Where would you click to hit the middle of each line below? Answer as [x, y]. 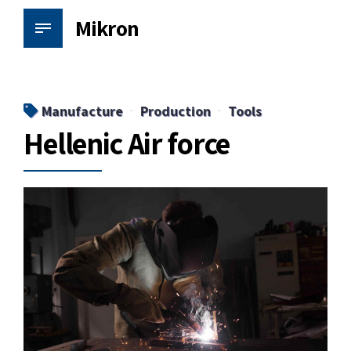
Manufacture [82, 111]
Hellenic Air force [127, 143]
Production [175, 111]
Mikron [107, 28]
